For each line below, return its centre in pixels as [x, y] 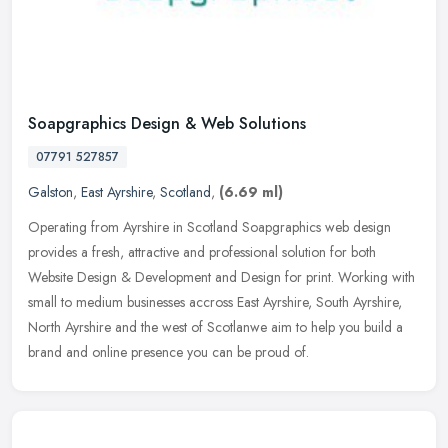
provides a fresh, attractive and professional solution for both [202, 251]
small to [50, 301]
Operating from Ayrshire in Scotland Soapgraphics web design [209, 226]
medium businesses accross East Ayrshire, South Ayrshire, [239, 301]
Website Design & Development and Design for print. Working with [221, 276]
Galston [50, 191]
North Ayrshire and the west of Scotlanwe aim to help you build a [215, 326]
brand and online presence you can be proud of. [168, 351]
